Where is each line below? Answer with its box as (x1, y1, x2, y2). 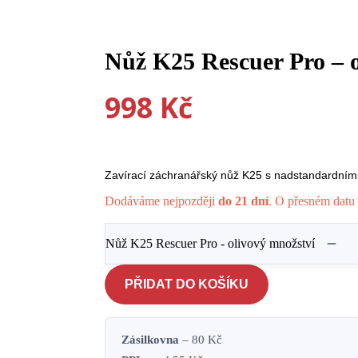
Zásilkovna (121, 333, 180, 347)
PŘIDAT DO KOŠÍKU (125, 277, 249, 292)
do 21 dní (218, 194, 269, 209)
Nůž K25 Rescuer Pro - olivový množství (105, 237, 316, 251)
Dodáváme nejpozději (105, 194, 219, 209)
